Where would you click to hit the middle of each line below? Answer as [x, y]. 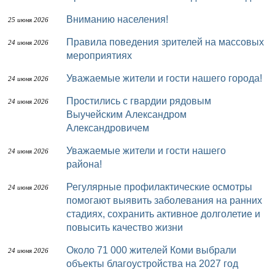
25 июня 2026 [28, 20]
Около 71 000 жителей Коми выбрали [70, 250]
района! [84, 164]
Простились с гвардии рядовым [70, 101]
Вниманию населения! [121, 19]
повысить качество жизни [125, 227]
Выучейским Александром [126, 114]
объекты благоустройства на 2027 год [152, 264]
